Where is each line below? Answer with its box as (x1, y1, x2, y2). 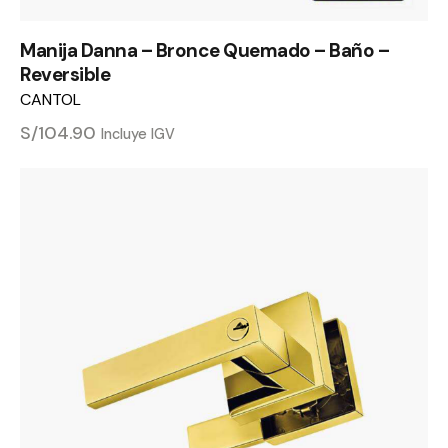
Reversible (20, 61, 110, 87)
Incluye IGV (101, 124, 175, 143)
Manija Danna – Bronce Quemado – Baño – (20, 37, 389, 63)
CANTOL (20, 88, 81, 110)
